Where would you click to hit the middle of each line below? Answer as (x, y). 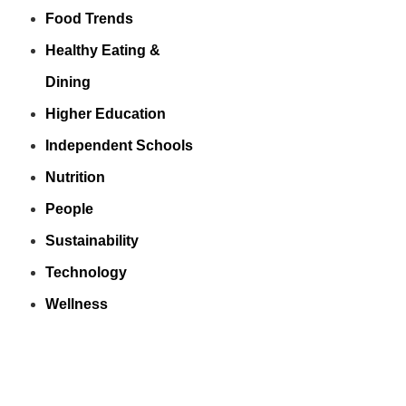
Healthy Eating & (103, 50)
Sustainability (92, 241)
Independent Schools (119, 145)
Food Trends (89, 19)
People (69, 209)
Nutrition (75, 177)
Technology (86, 272)
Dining (68, 82)
